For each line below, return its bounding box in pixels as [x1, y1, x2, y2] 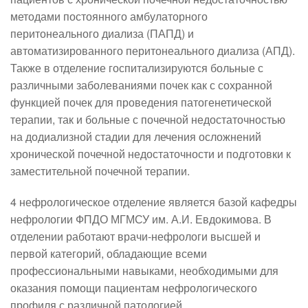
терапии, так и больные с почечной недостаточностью [10, 111, 285, 127]
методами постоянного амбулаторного [10, 8, 208, 24]
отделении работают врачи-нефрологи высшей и [10, 228, 261, 244]
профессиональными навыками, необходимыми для [10, 262, 278, 278]
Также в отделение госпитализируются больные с [10, 59, 263, 76]
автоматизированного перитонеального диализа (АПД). [10, 42, 295, 58]
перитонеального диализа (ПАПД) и [10, 25, 194, 41]
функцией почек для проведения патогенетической [10, 93, 272, 110]
